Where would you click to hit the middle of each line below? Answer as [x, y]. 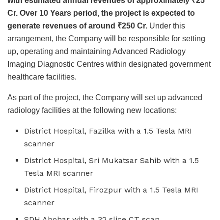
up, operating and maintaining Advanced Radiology [96, 51]
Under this [167, 26]
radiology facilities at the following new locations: [92, 110]
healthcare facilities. [42, 77]
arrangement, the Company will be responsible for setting [106, 38]
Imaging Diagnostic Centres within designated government [109, 64]
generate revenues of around [62, 26]
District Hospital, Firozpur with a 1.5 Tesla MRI [111, 190]
